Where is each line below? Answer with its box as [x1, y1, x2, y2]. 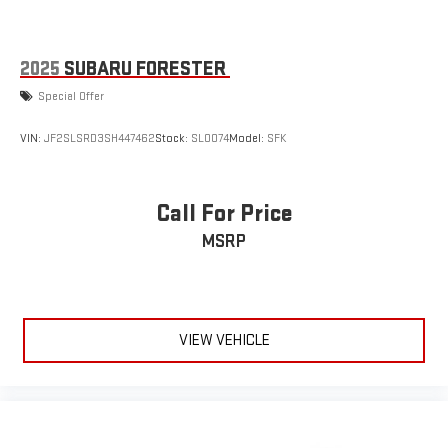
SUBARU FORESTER [64, 56, 226, 81]
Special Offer [38, 88, 104, 104]
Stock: [155, 131, 191, 147]
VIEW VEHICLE [178, 331, 270, 351]
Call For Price [155, 199, 293, 229]
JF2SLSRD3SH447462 [44, 131, 155, 147]
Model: [229, 131, 267, 147]
